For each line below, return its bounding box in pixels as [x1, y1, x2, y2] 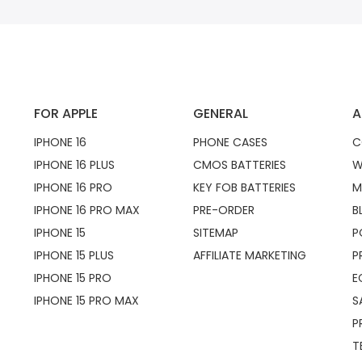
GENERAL [192, 103, 248, 123]
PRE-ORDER [192, 201, 255, 218]
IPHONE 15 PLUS [33, 246, 114, 263]
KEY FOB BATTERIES [192, 179, 296, 196]
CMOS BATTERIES [192, 156, 286, 173]
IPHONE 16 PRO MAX [33, 201, 140, 218]
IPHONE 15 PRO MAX [33, 292, 139, 309]
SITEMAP [192, 224, 238, 241]
